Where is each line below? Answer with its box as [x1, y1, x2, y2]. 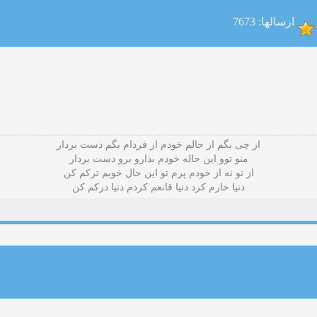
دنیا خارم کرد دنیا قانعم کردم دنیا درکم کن [72, 182, 245, 192]
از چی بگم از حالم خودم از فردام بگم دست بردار [57, 139, 260, 150]
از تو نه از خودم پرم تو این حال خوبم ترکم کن [63, 168, 254, 178]
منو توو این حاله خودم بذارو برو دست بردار [69, 154, 248, 164]
